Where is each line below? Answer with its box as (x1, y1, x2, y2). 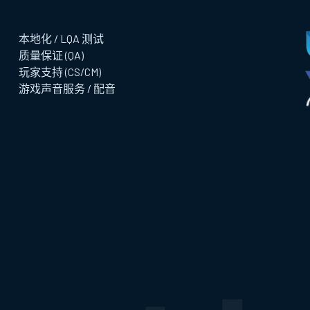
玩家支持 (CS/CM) (18, 65, 101, 78)
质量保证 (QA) (18, 48, 84, 62)
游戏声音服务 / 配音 (18, 82, 116, 95)
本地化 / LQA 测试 (18, 32, 104, 45)
